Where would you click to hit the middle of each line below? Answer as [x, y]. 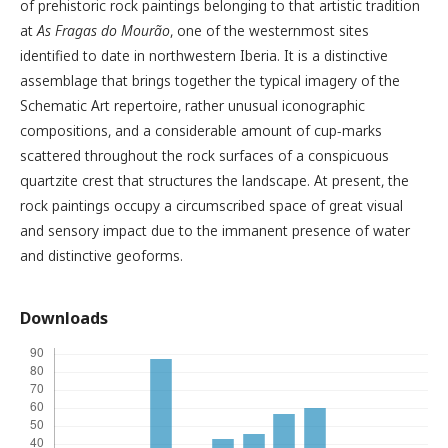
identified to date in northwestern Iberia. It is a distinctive [204, 55]
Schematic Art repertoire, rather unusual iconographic [192, 105]
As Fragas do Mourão [103, 30]
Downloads [64, 318]
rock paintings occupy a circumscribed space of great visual [211, 205]
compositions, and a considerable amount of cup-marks [201, 130]
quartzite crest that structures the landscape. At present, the [214, 180]
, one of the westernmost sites [269, 30]
